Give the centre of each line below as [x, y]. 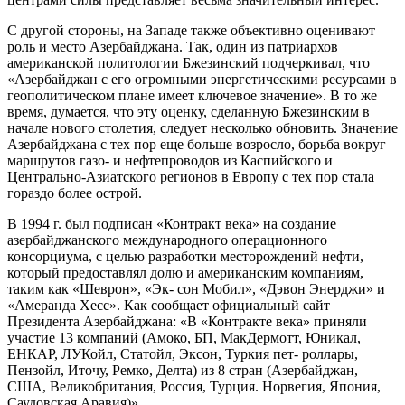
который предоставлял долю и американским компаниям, [185, 272]
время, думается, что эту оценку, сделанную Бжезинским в [188, 111]
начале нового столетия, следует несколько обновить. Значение [202, 127]
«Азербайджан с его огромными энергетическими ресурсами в [202, 79]
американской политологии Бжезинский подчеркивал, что [188, 62]
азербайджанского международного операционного [167, 240]
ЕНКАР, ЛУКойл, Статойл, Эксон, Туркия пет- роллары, [183, 353]
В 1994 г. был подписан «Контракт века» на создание [172, 223]
